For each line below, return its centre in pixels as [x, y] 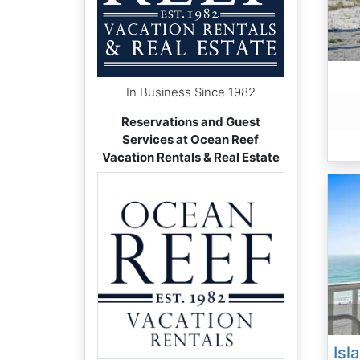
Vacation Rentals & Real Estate [190, 157]
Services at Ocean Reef [190, 139]
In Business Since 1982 [190, 92]
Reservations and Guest [190, 121]
